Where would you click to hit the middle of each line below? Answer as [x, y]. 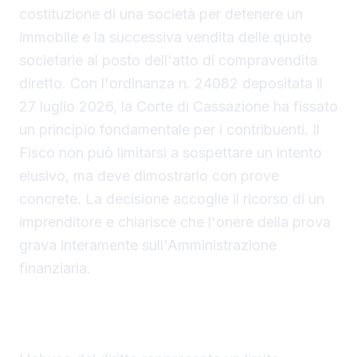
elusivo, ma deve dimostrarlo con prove [149, 175]
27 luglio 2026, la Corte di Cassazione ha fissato [178, 106]
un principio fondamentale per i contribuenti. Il [169, 129]
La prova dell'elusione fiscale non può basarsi [170, 307]
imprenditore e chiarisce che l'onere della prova [175, 222]
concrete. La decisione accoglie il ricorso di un [172, 198]
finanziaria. [55, 268]
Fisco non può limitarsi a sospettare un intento [171, 152]
